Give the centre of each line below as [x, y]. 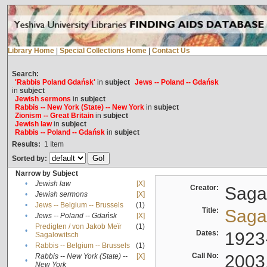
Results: [26, 145]
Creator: [206, 188]
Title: [212, 211]
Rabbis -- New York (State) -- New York [79, 108]
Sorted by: [30, 159]
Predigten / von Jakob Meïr [78, 227]
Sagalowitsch [57, 235]
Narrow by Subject [46, 174]
